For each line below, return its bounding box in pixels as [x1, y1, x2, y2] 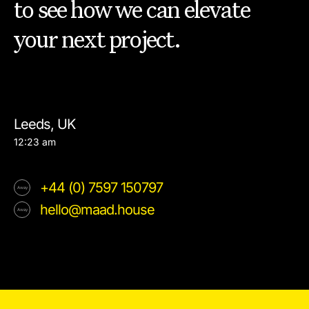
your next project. [14, 29, 181, 52]
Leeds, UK [14, 115, 75, 132]
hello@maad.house [40, 201, 154, 218]
